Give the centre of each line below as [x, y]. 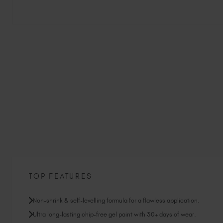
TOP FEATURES [61, 176]
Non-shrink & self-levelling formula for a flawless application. [116, 201]
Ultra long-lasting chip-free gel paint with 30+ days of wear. [114, 214]
